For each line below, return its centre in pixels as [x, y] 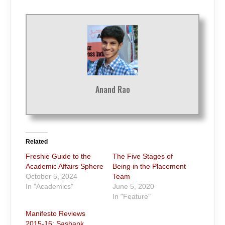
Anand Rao [113, 90]
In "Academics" [49, 186]
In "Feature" [132, 196]
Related [37, 142]
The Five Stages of [143, 156]
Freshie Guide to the [58, 156]
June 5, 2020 [133, 186]
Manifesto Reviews [55, 213]
